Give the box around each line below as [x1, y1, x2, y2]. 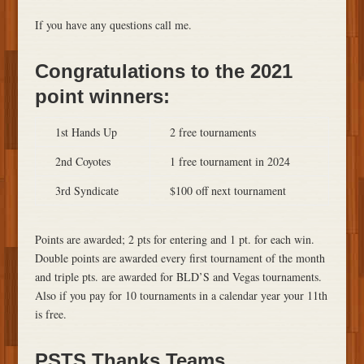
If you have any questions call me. [34, 17, 192, 33]
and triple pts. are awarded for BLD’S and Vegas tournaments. [34, 269, 322, 285]
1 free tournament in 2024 [169, 154, 290, 170]
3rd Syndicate [54, 183, 119, 199]
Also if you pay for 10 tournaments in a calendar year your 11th [34, 288, 327, 304]
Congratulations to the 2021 [34, 60, 292, 83]
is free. [34, 306, 67, 323]
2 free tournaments [169, 124, 256, 141]
